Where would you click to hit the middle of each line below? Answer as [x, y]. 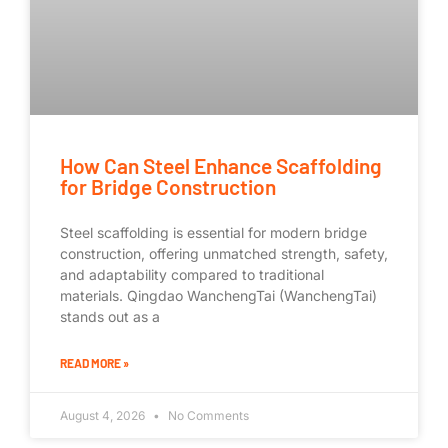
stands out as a [110, 316]
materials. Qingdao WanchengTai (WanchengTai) [218, 295]
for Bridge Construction [168, 186]
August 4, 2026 [104, 415]
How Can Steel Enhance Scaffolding [221, 165]
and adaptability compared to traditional [192, 274]
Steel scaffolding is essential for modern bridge [213, 232]
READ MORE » [94, 362]
